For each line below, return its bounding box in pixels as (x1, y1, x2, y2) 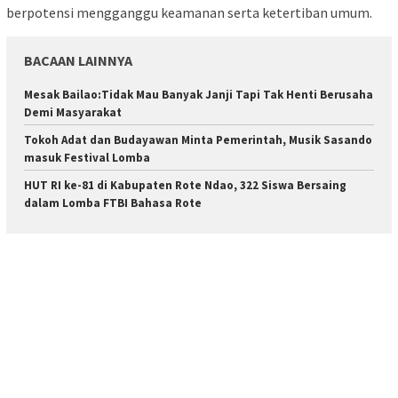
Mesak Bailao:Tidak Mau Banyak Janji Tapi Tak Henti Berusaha (24, 86, 373, 102)
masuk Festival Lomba (24, 149, 150, 165)
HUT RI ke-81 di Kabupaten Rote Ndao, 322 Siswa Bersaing (24, 177, 346, 193)
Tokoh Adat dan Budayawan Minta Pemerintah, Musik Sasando (24, 131, 372, 147)
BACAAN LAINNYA (24, 51, 132, 69)
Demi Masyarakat (24, 104, 122, 120)
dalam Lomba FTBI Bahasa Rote (24, 195, 202, 211)
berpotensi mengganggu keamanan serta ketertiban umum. (6, 3, 372, 21)
